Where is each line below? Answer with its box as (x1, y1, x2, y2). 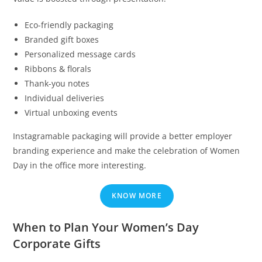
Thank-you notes (25, 78, 90, 89)
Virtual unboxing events (25, 107, 118, 119)
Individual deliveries (25, 92, 105, 104)
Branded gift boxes (25, 34, 99, 46)
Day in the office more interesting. (13, 160, 147, 171)
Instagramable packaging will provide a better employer (13, 130, 233, 142)
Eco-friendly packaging (25, 19, 114, 31)
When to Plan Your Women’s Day (13, 219, 199, 236)
